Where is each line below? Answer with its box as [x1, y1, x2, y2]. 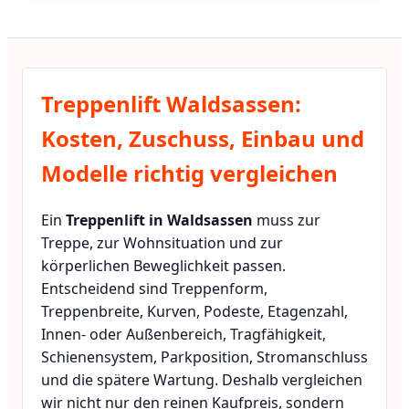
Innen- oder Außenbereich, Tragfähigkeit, [41, 324, 326, 344]
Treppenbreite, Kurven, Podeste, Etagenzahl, [41, 301, 348, 321]
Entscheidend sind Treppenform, [41, 278, 267, 299]
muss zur [253, 210, 320, 230]
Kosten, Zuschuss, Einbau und [41, 123, 364, 154]
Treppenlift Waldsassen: [41, 89, 301, 120]
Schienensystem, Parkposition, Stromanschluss [41, 347, 368, 367]
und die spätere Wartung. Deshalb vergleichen [41, 370, 362, 390]
